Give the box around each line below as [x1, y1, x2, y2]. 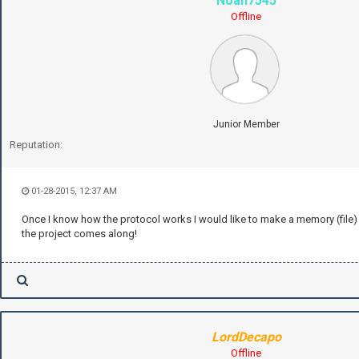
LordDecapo [211, 329, 281, 345]
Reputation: [10, 139, 63, 151]
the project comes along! [22, 228, 137, 240]
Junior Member [212, 119, 280, 131]
